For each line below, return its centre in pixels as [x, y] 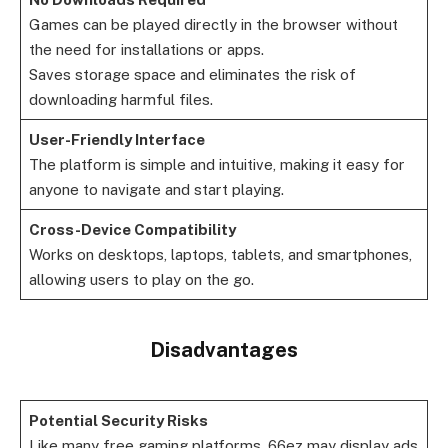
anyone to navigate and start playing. [156, 190]
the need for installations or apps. [146, 50]
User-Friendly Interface [116, 140]
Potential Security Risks [118, 421]
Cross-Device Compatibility [132, 230]
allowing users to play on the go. [141, 280]
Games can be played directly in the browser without [213, 25]
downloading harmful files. [120, 100]
